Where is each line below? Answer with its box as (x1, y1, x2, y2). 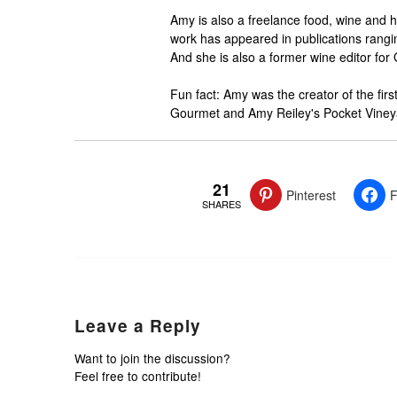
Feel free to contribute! (74, 367, 201, 385)
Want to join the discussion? (74, 349, 230, 368)
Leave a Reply (74, 314, 201, 339)
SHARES (201, 196, 241, 211)
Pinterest (285, 186, 336, 205)
